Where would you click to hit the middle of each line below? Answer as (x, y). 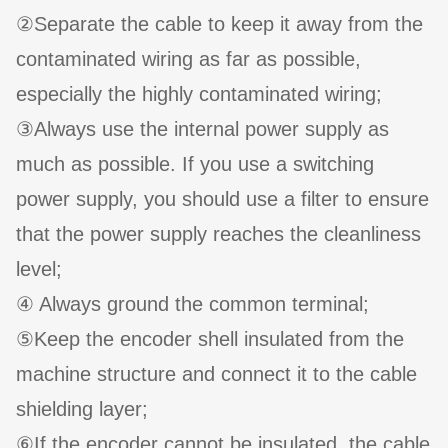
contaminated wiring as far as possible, (188, 59)
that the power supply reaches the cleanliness (218, 234)
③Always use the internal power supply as (202, 129)
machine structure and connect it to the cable (216, 374)
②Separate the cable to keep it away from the (219, 24)
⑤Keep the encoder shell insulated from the (210, 339)
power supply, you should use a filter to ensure (222, 199)
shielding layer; (82, 409)
